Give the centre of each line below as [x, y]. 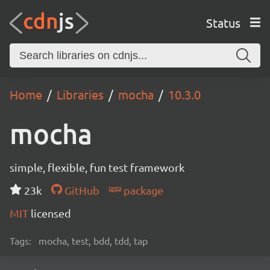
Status [223, 22]
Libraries [80, 94]
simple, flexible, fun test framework [97, 167]
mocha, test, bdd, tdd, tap [93, 240]
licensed [51, 213]
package [142, 190]
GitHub [80, 190]
